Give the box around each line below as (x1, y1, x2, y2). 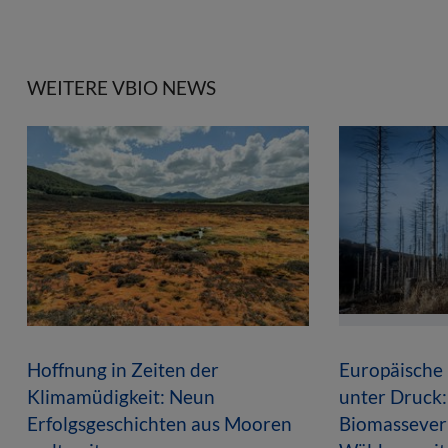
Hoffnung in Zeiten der (27, 357, 219, 381)
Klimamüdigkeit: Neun (27, 384, 215, 408)
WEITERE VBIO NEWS (27, 75, 216, 99)
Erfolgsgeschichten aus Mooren (27, 411, 292, 435)
